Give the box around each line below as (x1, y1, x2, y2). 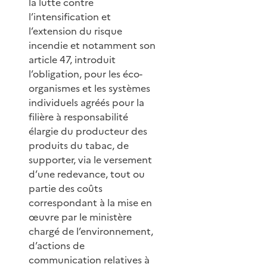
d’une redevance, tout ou (29, 166, 145, 181)
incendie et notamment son (29, 38, 156, 52)
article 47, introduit (29, 52, 116, 67)
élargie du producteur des (29, 123, 147, 138)
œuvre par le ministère (29, 209, 132, 224)
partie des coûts (29, 181, 103, 195)
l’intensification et (29, 9, 111, 24)
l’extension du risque (29, 23, 122, 38)
